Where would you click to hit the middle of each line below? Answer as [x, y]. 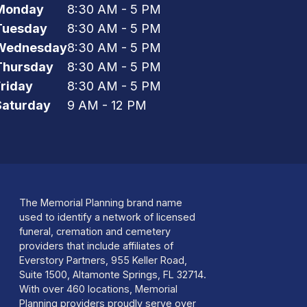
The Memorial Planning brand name [100, 202]
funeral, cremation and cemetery [95, 231]
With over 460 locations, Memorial [98, 288]
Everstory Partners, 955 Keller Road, [103, 260]
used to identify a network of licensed [107, 217]
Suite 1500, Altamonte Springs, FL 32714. [112, 274]
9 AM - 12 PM [107, 106]
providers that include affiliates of [96, 245]
